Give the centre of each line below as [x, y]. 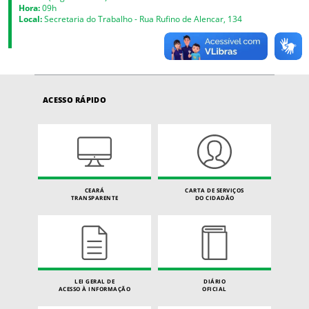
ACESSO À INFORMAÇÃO [94, 288]
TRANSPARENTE [94, 197]
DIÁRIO [215, 281]
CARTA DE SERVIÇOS [215, 190]
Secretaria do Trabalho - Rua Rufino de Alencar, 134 [142, 18]
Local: [30, 18]
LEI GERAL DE [94, 281]
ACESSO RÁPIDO [74, 99]
